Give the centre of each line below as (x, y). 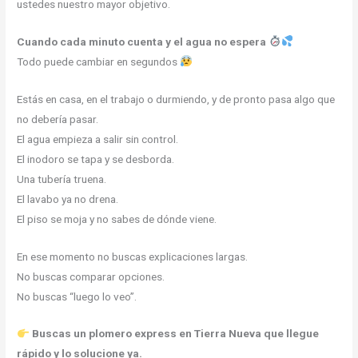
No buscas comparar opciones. (91, 276)
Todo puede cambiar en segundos (99, 61)
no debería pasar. (58, 119)
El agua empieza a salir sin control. (98, 139)
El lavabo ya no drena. (68, 199)
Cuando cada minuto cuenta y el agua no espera (143, 41)
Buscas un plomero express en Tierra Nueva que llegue (175, 334)
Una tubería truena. (62, 179)
